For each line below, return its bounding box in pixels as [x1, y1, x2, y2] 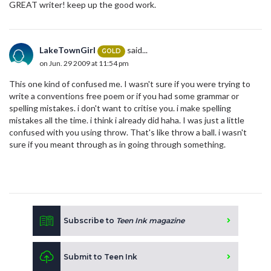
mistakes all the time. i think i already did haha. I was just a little [9, 115, 244, 126]
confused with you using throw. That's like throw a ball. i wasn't [9, 127, 247, 138]
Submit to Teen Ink [64, 252, 137, 262]
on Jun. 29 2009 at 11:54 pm [39, 58, 129, 68]
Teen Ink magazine [116, 216, 184, 226]
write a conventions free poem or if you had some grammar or [9, 91, 239, 102]
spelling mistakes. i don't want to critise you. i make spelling [9, 103, 231, 114]
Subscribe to [64, 216, 116, 226]
